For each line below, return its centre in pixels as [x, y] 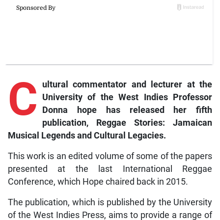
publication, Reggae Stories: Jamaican [127, 123]
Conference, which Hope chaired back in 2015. [98, 182]
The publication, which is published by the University [110, 203]
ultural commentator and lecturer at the [127, 85]
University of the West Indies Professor [127, 97]
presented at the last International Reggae [110, 169]
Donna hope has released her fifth [127, 110]
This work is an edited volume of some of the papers [110, 156]
